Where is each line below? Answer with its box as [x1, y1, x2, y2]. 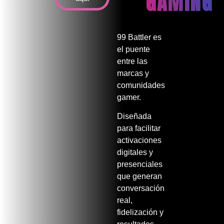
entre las [117, 56, 147, 65]
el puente [117, 44, 150, 53]
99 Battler [117, 32, 153, 41]
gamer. [117, 92, 141, 101]
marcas [117, 68, 145, 77]
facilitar [135, 124, 160, 133]
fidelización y [117, 208, 163, 217]
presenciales [117, 160, 162, 169]
